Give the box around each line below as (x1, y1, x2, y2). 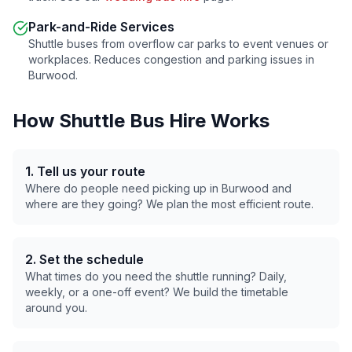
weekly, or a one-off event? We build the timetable (25, 285, 288, 299)
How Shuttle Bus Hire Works (13, 109, 269, 132)
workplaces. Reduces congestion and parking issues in (28, 53, 314, 66)
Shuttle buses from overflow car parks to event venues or (28, 37, 328, 50)
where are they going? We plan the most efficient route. (25, 197, 313, 211)
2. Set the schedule (25, 251, 144, 267)
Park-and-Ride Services (28, 19, 174, 35)
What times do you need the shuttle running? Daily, (25, 269, 287, 283)
